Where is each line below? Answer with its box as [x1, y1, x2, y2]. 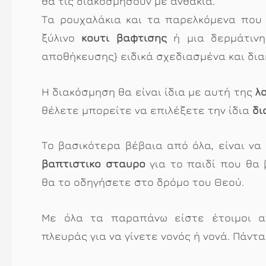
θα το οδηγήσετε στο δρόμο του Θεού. [42, 176, 244, 189]
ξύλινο [42, 31, 82, 44]
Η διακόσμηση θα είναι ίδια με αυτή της [42, 85, 255, 98]
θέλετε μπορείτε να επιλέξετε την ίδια [42, 103, 252, 116]
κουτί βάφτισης [81, 31, 167, 44]
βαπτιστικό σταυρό [42, 157, 145, 170]
